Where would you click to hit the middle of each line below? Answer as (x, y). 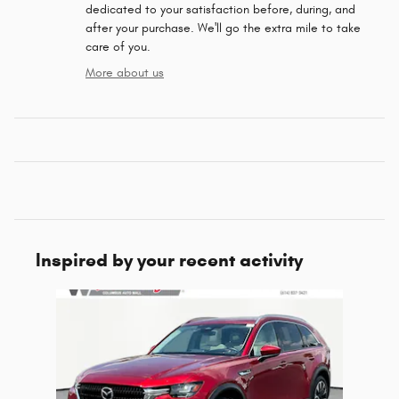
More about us (125, 72)
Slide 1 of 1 (41, 297)
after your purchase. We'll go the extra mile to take (223, 28)
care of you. (118, 46)
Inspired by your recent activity (169, 260)
